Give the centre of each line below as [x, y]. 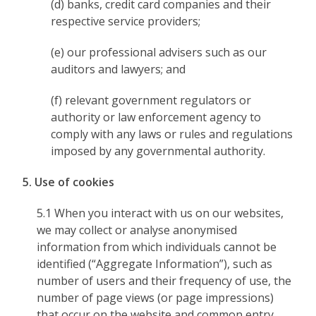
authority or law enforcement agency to [156, 117]
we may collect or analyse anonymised [137, 230]
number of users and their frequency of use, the [164, 281]
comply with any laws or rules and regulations [172, 134]
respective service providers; [126, 21]
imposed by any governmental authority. [158, 151]
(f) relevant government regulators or [151, 100]
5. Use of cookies [69, 182]
